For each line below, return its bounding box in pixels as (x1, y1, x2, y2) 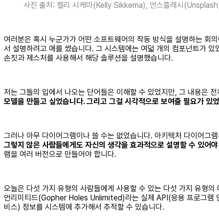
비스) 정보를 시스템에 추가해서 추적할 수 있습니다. (4, 202, 164, 212)
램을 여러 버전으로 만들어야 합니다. (4, 149, 116, 159)
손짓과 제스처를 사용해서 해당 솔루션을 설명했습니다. (4, 53, 173, 63)
